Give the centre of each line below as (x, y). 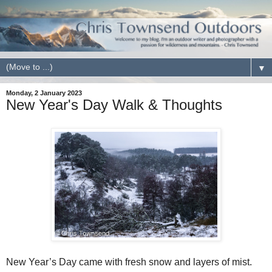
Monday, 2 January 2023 (44, 93)
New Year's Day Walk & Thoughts (114, 104)
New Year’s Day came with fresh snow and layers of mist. (130, 262)
